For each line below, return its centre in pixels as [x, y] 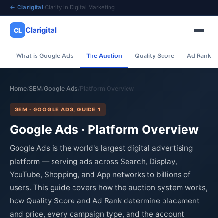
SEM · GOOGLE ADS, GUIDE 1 [58, 109]
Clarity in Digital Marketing [80, 7]
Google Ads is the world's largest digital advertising [101, 148]
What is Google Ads [45, 56]
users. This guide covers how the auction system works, [109, 188]
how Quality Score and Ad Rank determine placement [105, 201]
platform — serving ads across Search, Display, [93, 161]
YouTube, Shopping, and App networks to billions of [100, 174]
